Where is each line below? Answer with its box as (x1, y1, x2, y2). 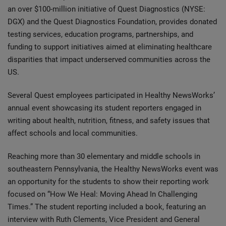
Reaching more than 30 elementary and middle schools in (8, 151, 200, 161)
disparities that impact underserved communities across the (8, 54, 210, 64)
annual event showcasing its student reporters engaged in (8, 103, 201, 112)
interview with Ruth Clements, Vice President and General (8, 214, 200, 224)
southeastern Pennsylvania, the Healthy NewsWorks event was (8, 164, 218, 174)
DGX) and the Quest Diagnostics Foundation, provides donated (8, 17, 217, 26)
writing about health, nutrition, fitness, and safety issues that (8, 116, 210, 125)
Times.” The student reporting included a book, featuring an (8, 202, 206, 211)
